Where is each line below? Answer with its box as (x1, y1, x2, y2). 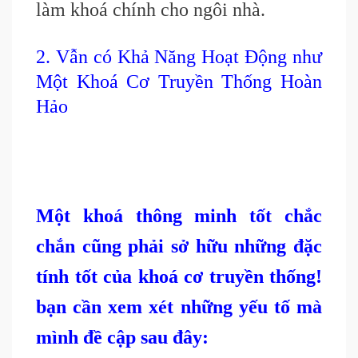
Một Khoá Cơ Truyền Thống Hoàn (36, 71, 322, 93)
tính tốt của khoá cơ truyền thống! (36, 266, 322, 288)
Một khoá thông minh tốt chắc (36, 205, 322, 227)
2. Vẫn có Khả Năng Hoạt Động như (36, 46, 322, 68)
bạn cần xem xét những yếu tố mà (36, 296, 322, 318)
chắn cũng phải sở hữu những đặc (36, 236, 322, 257)
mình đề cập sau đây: (36, 327, 209, 348)
